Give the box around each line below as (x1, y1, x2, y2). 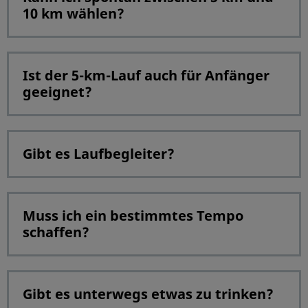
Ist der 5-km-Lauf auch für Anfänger (23, 65, 269, 85)
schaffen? (23, 222, 89, 241)
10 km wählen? (23, 3, 124, 23)
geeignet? (23, 82, 92, 101)
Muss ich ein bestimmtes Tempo (23, 206, 243, 225)
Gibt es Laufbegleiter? (23, 144, 175, 163)
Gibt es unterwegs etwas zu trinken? (23, 284, 274, 303)
